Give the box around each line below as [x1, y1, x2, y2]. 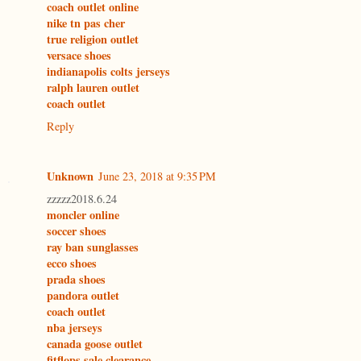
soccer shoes [47, 222, 106, 240]
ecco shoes [47, 255, 97, 272]
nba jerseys [47, 319, 102, 337]
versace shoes [47, 47, 111, 64]
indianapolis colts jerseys [47, 63, 170, 81]
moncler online [47, 206, 119, 224]
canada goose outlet [47, 335, 143, 353]
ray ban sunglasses [47, 239, 139, 256]
